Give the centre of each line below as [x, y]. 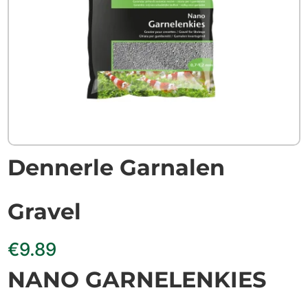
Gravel [45, 211]
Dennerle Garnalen [117, 167]
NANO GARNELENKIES [137, 279]
